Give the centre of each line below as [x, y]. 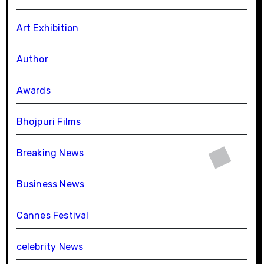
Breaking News [50, 153]
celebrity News [50, 246]
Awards [33, 90]
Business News [50, 184]
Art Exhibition [47, 28]
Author [32, 59]
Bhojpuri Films [49, 121]
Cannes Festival [52, 215]
